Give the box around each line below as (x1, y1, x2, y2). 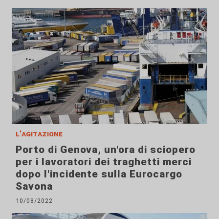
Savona (16, 180, 53, 193)
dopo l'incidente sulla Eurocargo (16, 168, 182, 180)
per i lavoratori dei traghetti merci (16, 156, 192, 168)
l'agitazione (16, 129, 63, 139)
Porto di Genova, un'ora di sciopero (16, 144, 196, 156)
